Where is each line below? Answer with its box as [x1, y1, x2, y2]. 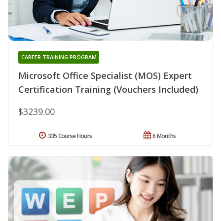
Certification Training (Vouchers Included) [18, 83, 198, 95]
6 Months [152, 131, 176, 140]
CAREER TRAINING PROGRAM [21, 53, 97, 61]
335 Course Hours [47, 131, 92, 140]
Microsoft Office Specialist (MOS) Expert [18, 69, 192, 81]
